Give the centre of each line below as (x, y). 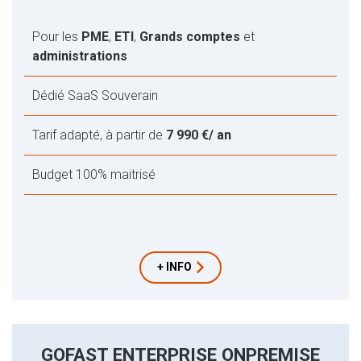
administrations (80, 56)
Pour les (57, 36)
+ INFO (174, 266)
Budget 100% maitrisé (94, 174)
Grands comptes (191, 36)
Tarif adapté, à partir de (99, 135)
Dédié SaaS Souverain (95, 95)
